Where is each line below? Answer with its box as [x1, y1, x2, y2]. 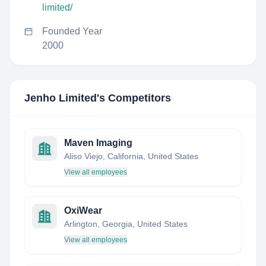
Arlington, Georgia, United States [64, 219, 188, 229]
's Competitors [97, 92, 171, 104]
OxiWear [64, 205, 102, 216]
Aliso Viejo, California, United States [64, 151, 198, 161]
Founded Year [42, 26, 102, 36]
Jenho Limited [24, 92, 97, 104]
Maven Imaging [64, 138, 132, 148]
